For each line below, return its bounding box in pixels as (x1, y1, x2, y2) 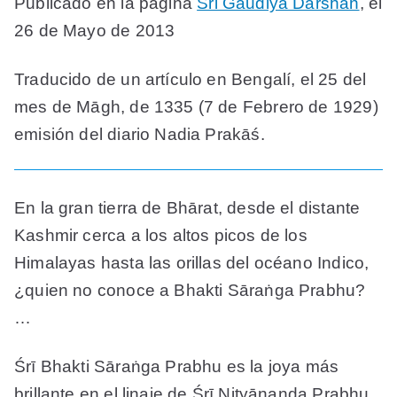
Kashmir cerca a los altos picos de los (14, 226, 307, 245)
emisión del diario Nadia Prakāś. (14, 125, 265, 144)
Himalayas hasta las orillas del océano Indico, (14, 253, 370, 273)
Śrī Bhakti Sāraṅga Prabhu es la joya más (14, 357, 339, 377)
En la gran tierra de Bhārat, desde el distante (14, 198, 361, 218)
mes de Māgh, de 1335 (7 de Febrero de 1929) (14, 97, 378, 117)
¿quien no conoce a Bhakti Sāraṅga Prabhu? (14, 281, 366, 300)
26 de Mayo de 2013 (14, 21, 175, 41)
